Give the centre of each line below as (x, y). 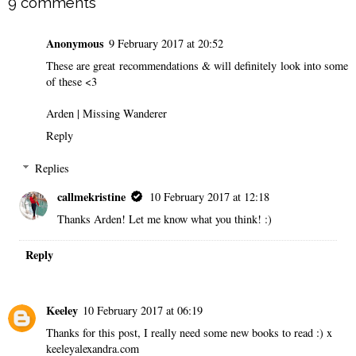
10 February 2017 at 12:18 (210, 197)
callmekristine (92, 197)
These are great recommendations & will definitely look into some (197, 65)
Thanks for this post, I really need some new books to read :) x (189, 332)
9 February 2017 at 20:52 (166, 43)
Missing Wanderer (125, 113)
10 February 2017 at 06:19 (143, 310)
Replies (52, 168)
